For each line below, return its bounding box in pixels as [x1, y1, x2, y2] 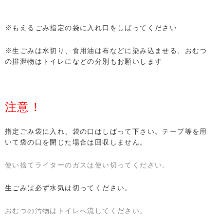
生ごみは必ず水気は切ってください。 [5, 183, 132, 192]
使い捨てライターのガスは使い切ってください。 [5, 161, 170, 169]
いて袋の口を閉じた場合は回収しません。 [5, 138, 147, 146]
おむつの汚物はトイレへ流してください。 [5, 206, 147, 215]
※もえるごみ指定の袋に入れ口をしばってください [5, 23, 178, 32]
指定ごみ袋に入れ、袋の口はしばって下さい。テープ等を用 [5, 127, 207, 135]
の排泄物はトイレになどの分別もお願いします [5, 57, 163, 65]
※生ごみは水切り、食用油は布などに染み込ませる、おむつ [5, 46, 207, 54]
